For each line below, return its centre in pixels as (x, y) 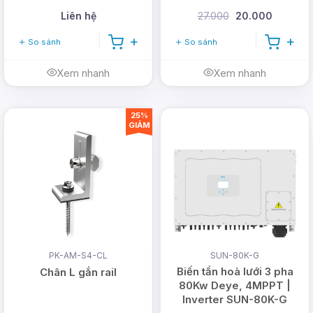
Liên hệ (78, 15)
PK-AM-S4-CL (78, 256)
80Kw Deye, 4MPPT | (235, 286)
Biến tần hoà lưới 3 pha (235, 272)
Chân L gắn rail (78, 272)
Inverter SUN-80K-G (235, 300)
